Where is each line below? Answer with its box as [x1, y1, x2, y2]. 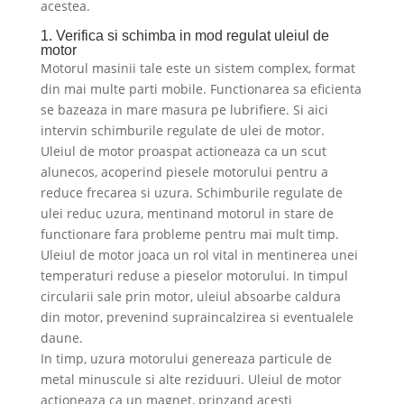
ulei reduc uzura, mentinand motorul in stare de [40, 205, 334, 223]
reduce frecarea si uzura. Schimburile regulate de [40, 184, 343, 202]
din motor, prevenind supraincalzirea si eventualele [40, 308, 353, 326]
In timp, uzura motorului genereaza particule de [40, 350, 332, 368]
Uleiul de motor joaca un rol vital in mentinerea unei [40, 246, 358, 264]
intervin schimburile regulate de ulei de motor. [40, 122, 325, 140]
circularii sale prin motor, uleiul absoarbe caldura [40, 288, 341, 306]
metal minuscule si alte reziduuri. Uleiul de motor [40, 371, 342, 389]
